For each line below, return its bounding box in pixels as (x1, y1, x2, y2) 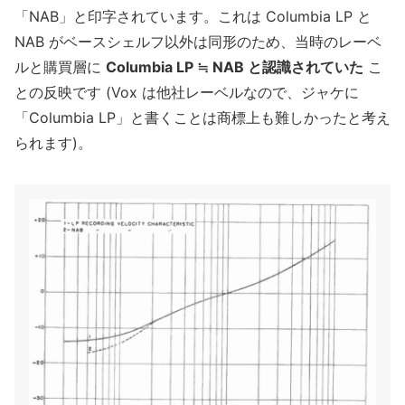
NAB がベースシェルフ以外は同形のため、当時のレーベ (14, 33, 381, 52)
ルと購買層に (14, 58, 106, 77)
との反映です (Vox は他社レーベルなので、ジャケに (14, 83, 359, 102)
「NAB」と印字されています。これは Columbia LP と (14, 7, 372, 26)
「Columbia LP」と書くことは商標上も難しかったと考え (14, 108, 391, 127)
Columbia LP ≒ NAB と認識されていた (106, 58, 363, 77)
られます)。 (14, 134, 92, 153)
